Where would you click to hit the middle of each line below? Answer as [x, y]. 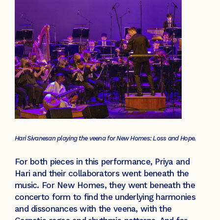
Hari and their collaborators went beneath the [102, 174]
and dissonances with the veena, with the [93, 209]
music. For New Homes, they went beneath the [105, 185]
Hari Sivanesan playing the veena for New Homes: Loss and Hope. [106, 138]
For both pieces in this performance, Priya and [102, 162]
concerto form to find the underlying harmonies [105, 197]
